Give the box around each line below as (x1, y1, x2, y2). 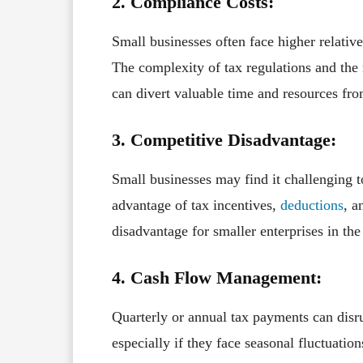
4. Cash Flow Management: (112, 267, 322, 288)
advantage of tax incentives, (112, 196, 280, 213)
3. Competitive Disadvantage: (112, 129, 336, 150)
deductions (280, 196, 344, 213)
